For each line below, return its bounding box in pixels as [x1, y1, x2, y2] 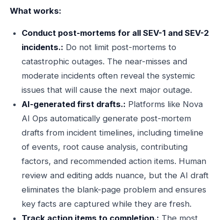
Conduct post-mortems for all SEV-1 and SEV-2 [22, 28, 209, 38]
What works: [10, 6, 61, 16]
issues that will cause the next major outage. [22, 85, 192, 95]
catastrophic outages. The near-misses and [22, 56, 187, 66]
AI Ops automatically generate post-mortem [22, 113, 191, 123]
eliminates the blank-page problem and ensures [22, 185, 206, 194]
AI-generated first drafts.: [22, 99, 126, 109]
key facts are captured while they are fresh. [22, 199, 192, 209]
